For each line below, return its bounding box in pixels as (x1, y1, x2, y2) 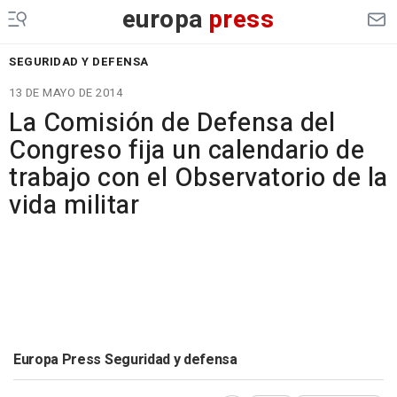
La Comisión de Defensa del (9, 105, 335, 142)
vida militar (9, 187, 139, 224)
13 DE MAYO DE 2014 (9, 84, 122, 101)
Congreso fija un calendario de (9, 132, 364, 169)
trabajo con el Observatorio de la (9, 160, 388, 197)
